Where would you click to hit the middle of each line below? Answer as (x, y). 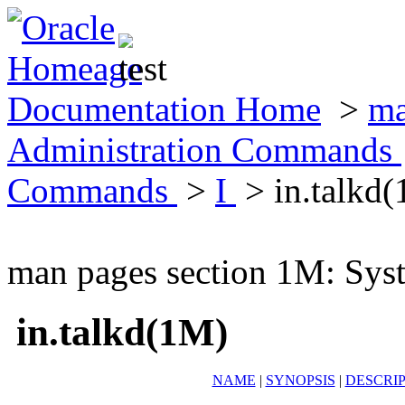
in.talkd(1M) (122, 332)
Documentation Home (164, 109)
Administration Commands (204, 150)
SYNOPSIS (300, 380)
